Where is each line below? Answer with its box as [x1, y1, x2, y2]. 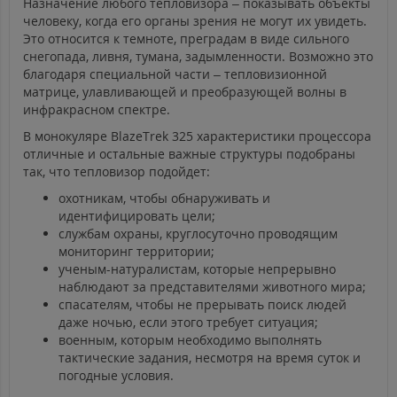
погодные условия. [58, 367, 174, 385]
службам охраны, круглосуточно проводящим [58, 225, 338, 243]
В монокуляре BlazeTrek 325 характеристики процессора [23, 128, 371, 145]
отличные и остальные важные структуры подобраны [23, 145, 355, 163]
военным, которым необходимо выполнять [58, 331, 322, 349]
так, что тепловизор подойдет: [23, 163, 210, 181]
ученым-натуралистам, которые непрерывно [58, 261, 336, 278]
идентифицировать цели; [58, 207, 215, 225]
